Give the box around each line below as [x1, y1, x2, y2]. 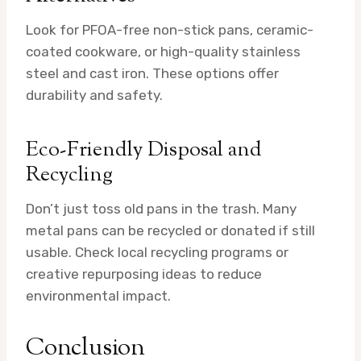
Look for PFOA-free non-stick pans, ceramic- [26, 21, 313, 38]
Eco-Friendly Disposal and [26, 135, 262, 165]
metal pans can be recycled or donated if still [26, 222, 315, 239]
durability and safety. [26, 86, 163, 103]
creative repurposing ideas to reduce [26, 265, 262, 282]
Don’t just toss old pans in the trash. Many [26, 200, 297, 217]
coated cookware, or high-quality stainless [26, 43, 301, 60]
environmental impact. [26, 287, 171, 304]
